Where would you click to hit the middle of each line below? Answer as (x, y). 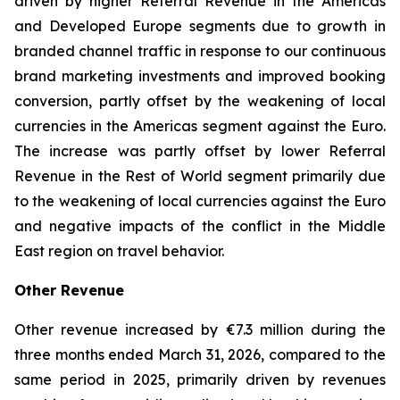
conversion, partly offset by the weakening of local (200, 101)
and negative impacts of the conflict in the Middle (200, 226)
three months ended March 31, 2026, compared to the (200, 354)
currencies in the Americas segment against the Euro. (200, 126)
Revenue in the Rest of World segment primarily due (200, 176)
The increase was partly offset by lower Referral (200, 151)
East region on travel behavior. (119, 251)
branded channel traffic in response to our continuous (200, 51)
